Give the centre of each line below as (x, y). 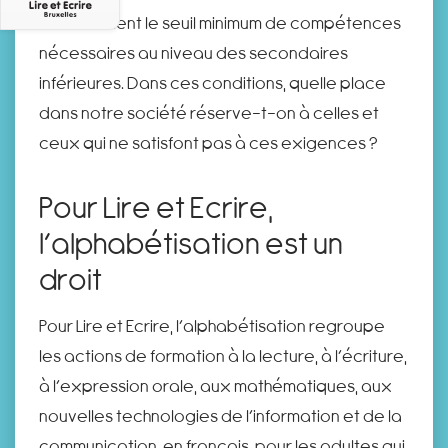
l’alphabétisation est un (191, 241)
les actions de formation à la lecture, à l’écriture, (223, 355)
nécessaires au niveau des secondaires (193, 52)
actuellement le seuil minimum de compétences (220, 22)
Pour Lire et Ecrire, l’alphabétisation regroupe (212, 325)
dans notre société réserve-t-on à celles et (209, 112)
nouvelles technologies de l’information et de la (220, 415)
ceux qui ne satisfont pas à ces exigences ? (208, 142)
